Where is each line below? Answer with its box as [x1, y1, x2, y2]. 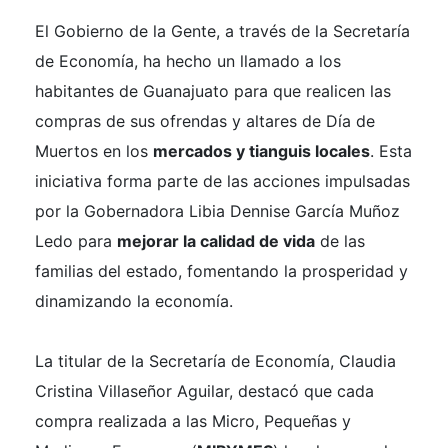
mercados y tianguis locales [153, 141, 370, 162]
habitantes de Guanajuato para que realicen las [35, 81, 391, 102]
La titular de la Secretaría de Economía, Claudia [35, 351, 396, 372]
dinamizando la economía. [35, 291, 233, 312]
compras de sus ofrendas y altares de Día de [35, 111, 375, 132]
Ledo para [35, 231, 117, 252]
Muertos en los [35, 141, 153, 162]
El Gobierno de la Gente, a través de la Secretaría [35, 21, 410, 42]
